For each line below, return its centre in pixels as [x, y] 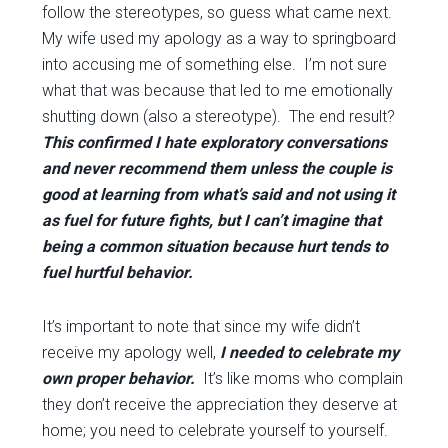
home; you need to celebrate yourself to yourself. [215, 430]
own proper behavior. [119, 378]
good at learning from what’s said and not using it [219, 194]
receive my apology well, [131, 352]
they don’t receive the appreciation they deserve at [220, 404]
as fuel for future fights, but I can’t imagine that [212, 220]
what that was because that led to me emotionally [218, 90]
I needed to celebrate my [310, 352]
